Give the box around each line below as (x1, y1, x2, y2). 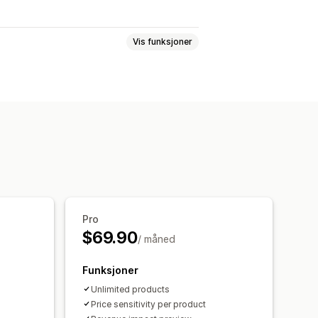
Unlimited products (91, 283, 170, 295)
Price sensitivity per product (91, 298, 206, 309)
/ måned (137, 232, 175, 245)
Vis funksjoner (133, 36, 192, 48)
